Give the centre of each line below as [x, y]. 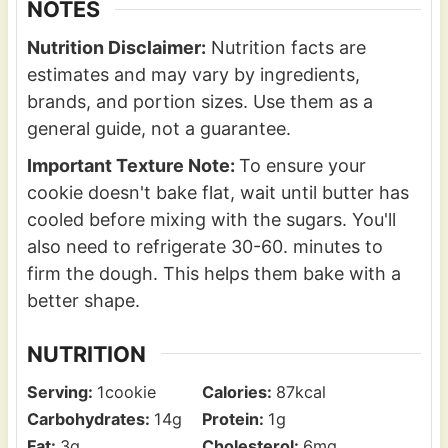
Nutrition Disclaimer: [116, 47]
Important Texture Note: [132, 165]
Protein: [234, 418]
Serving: [61, 391]
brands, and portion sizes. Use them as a [199, 101]
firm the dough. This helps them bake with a [213, 273]
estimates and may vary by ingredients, [193, 74]
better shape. [83, 300]
